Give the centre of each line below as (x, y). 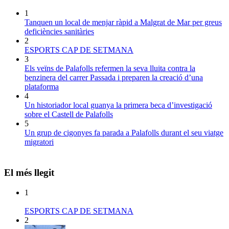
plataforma (42, 86)
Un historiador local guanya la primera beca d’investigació (118, 105)
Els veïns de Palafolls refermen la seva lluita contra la (110, 68)
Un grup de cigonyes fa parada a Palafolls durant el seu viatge (124, 132)
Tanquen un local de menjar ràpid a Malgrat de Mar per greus (123, 22)
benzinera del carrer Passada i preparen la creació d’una (114, 77)
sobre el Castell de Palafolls (69, 114)
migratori (39, 142)
